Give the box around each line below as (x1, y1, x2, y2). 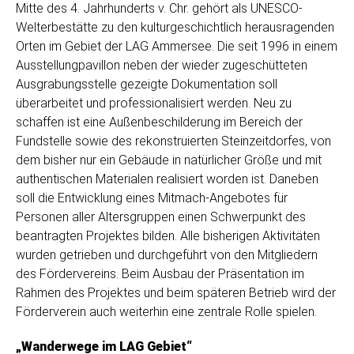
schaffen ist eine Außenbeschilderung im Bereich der (16, 115, 303, 130)
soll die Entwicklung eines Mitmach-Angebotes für (16, 190, 288, 206)
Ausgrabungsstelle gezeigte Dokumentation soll (16, 77, 277, 92)
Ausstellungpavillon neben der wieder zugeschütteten (16, 58, 307, 73)
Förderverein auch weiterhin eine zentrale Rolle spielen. (16, 304, 317, 320)
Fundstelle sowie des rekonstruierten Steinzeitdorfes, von (16, 134, 331, 149)
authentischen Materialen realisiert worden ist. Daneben (16, 171, 318, 187)
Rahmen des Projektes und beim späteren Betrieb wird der (16, 285, 336, 301)
